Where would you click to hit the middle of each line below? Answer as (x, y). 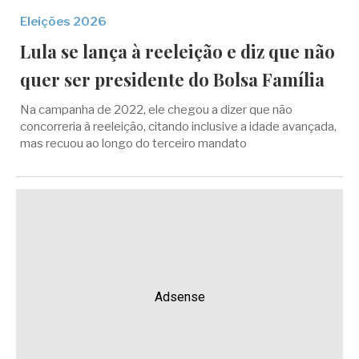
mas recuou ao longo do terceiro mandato (133, 143)
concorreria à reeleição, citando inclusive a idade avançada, (178, 127)
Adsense (179, 297)
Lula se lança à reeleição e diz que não (177, 51)
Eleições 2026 (63, 22)
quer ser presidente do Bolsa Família (172, 79)
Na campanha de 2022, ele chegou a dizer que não (156, 110)
